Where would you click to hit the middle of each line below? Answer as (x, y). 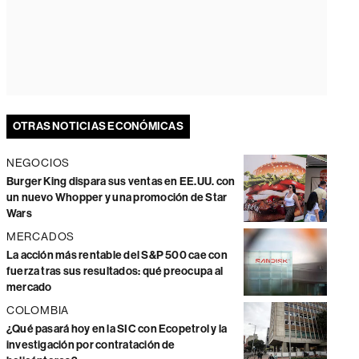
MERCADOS (40, 237)
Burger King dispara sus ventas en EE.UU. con (121, 182)
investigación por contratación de (91, 345)
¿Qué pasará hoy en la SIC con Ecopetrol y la (117, 329)
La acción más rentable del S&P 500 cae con (117, 256)
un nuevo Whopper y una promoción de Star (117, 198)
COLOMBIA (38, 311)
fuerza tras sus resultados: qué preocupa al (115, 272)
